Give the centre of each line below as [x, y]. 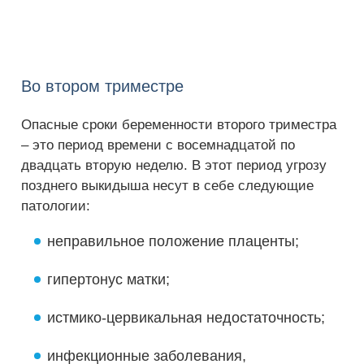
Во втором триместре [102, 86]
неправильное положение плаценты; [173, 241]
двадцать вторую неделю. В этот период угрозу [174, 165]
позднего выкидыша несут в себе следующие [167, 186]
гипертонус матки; [108, 279]
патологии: [56, 206]
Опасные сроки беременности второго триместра [179, 125]
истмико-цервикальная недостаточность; [186, 318]
